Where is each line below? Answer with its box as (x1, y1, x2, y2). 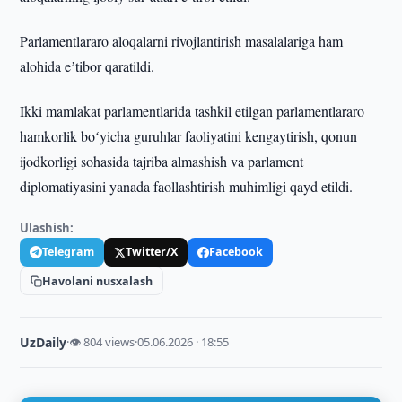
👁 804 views (69, 334, 135, 350)
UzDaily (20, 334, 67, 351)
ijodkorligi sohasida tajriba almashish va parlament (20, 152, 304, 170)
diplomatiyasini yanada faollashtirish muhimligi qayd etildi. (20, 177, 354, 196)
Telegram (42, 244, 95, 259)
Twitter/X (126, 244, 179, 259)
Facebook (209, 244, 264, 259)
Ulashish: (20, 220, 74, 236)
